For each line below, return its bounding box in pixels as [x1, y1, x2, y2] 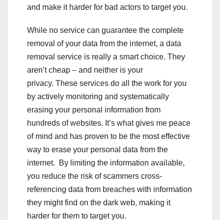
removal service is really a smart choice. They [27, 52, 185, 61]
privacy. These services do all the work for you [27, 79, 187, 87]
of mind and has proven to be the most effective [27, 132, 190, 140]
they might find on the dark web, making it [27, 198, 170, 207]
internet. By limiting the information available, [27, 158, 185, 167]
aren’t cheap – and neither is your [27, 65, 143, 74]
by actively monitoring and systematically [27, 92, 169, 101]
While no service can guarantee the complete [27, 26, 184, 34]
